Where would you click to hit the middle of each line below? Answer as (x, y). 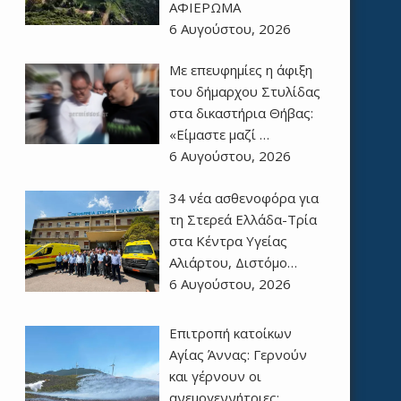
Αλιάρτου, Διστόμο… (233, 262)
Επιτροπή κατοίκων (230, 333)
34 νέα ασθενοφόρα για (243, 197)
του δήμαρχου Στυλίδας (244, 92)
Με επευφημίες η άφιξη (240, 70)
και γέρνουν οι (215, 375)
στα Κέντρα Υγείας (228, 240)
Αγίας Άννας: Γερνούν (238, 354)
